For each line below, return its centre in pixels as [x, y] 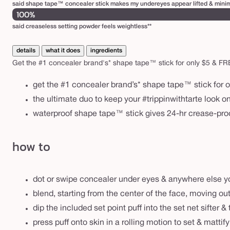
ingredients [106, 51]
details [26, 51]
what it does [63, 51]
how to [31, 146]
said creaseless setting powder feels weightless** [82, 27]
